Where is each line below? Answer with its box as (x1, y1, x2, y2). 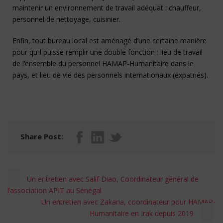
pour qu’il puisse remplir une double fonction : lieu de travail (12, 47, 203, 57)
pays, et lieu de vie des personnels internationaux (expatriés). (12, 70, 208, 80)
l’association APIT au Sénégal (7, 185, 102, 195)
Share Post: (20, 131, 63, 141)
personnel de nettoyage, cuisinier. (12, 14, 120, 24)
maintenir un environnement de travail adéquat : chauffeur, (12, 2, 201, 12)
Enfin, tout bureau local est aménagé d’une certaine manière (12, 35, 207, 45)
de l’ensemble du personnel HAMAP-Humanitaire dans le (12, 58, 194, 68)
